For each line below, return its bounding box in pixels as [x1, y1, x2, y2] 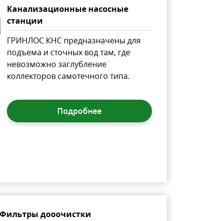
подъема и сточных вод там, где [6, 46, 130, 58]
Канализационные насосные [6, 3, 128, 14]
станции [6, 15, 43, 26]
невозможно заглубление [6, 58, 107, 70]
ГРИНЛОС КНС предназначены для [6, 35, 141, 46]
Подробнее [57, 105, 102, 116]
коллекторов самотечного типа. [6, 70, 130, 81]
